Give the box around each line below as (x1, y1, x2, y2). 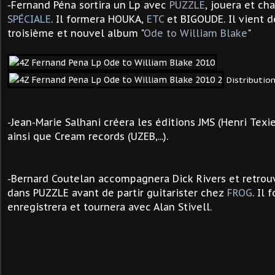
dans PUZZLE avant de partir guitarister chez (7, 187, 227, 199)
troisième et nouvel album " (7, 27, 144, 39)
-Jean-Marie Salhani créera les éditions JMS (7, 116, 218, 128)
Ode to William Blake (144, 27, 247, 39)
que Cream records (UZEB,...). (33, 130, 168, 142)
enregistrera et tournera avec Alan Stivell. (7, 201, 212, 213)
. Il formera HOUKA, (51, 13, 147, 25)
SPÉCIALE (7, 13, 51, 25)
